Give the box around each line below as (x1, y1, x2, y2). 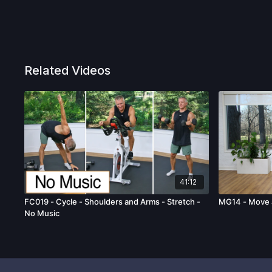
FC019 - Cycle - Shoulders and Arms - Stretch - (24, 197, 201, 207)
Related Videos (24, 63, 111, 78)
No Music (24, 208, 60, 219)
